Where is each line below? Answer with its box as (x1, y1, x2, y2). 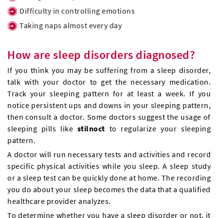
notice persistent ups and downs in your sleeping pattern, (7, 100, 211, 110)
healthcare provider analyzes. (7, 196, 111, 206)
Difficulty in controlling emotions (19, 6, 135, 16)
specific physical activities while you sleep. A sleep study (7, 161, 211, 171)
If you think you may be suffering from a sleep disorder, (7, 65, 211, 75)
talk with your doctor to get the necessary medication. (7, 77, 211, 87)
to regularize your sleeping (105, 124, 211, 134)
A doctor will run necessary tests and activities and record (7, 149, 211, 160)
